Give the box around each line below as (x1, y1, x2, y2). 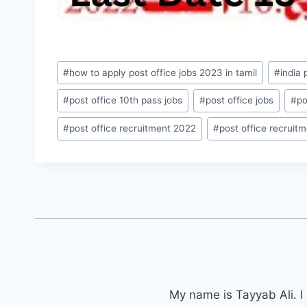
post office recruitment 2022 (69, 123, 197, 134)
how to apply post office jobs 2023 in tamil (69, 66, 258, 78)
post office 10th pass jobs (69, 95, 183, 106)
